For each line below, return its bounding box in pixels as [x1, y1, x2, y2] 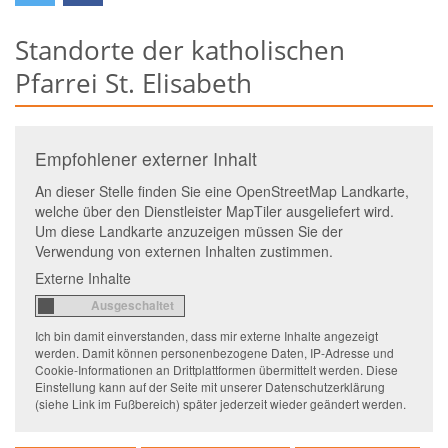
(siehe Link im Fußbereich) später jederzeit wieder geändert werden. [35, 395, 406, 413]
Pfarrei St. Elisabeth [15, 65, 252, 102]
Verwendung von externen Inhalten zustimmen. [35, 241, 333, 262]
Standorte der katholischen [15, 32, 345, 69]
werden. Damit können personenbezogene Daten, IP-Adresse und [35, 344, 394, 362]
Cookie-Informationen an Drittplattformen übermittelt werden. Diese [35, 361, 398, 379]
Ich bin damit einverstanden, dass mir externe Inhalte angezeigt [35, 327, 378, 345]
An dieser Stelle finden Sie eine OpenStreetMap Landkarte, [35, 181, 409, 202]
